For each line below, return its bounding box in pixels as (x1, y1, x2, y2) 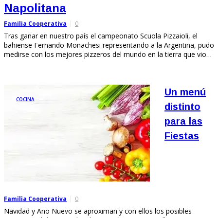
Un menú (164, 86, 206, 97)
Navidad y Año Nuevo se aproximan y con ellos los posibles (4, 206, 192, 216)
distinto (164, 101, 200, 112)
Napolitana (4, 1, 66, 15)
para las (164, 115, 202, 127)
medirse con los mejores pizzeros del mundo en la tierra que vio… (4, 49, 212, 59)
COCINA (16, 95, 35, 103)
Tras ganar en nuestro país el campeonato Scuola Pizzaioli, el (4, 31, 198, 40)
